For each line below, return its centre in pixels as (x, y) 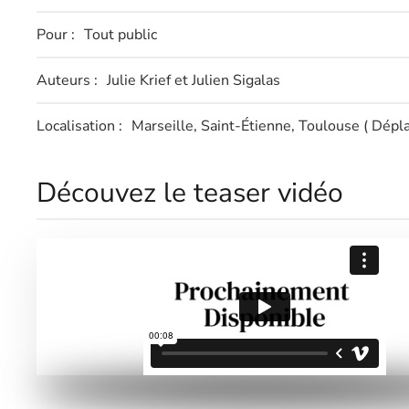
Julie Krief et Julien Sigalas (195, 80)
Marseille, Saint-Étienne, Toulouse (247, 126)
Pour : (56, 35)
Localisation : (79, 126)
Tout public (122, 35)
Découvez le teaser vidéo (190, 193)
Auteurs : (67, 80)
